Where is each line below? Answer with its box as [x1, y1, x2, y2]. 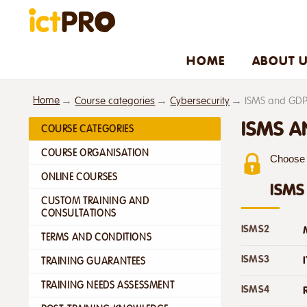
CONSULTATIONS [41, 207, 116, 219]
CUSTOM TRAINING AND [41, 195, 149, 206]
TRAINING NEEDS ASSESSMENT [41, 279, 175, 291]
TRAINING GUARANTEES [41, 255, 146, 267]
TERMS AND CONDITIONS [41, 231, 152, 243]
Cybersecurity [170, 95, 230, 107]
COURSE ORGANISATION [41, 147, 149, 158]
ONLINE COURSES [41, 171, 118, 182]
